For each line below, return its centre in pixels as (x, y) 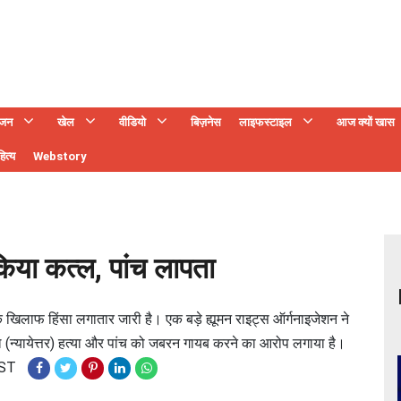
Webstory (60, 156)
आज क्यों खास (366, 122)
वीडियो (132, 122)
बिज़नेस (206, 122)
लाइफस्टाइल (265, 122)
